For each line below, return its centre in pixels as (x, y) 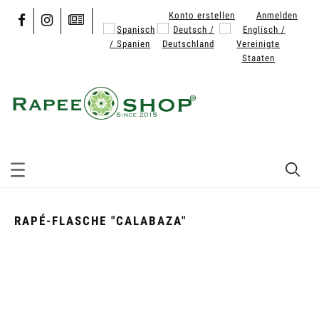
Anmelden (277, 15)
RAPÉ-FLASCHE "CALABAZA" (100, 220)
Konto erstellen (202, 15)
